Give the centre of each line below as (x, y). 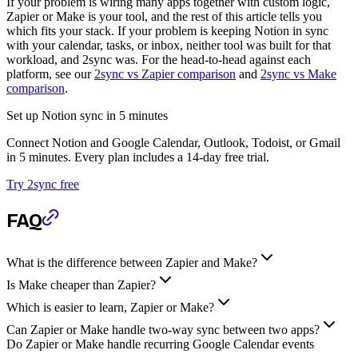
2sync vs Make (298, 74)
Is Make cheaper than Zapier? (81, 285)
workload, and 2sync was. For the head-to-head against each (159, 60)
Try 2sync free (43, 185)
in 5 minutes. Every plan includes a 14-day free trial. (138, 157)
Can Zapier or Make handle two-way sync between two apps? (163, 330)
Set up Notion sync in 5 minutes (87, 116)
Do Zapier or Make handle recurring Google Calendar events (160, 344)
